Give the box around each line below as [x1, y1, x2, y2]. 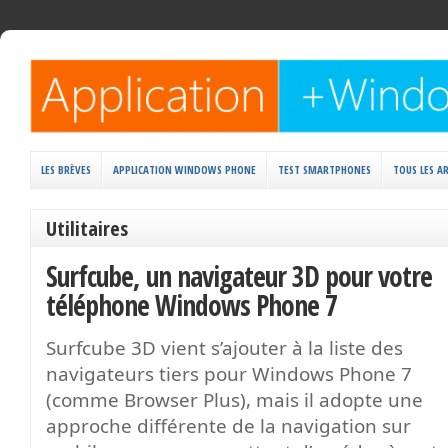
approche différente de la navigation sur [46, 412, 411, 439]
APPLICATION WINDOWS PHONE [113, 161, 256, 177]
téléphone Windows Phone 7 [46, 285, 337, 324]
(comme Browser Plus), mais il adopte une [46, 386, 423, 413]
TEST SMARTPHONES [278, 161, 371, 177]
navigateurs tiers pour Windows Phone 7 [46, 360, 412, 387]
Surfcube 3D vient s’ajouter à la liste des [46, 334, 403, 361]
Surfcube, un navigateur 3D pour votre [46, 256, 432, 295]
